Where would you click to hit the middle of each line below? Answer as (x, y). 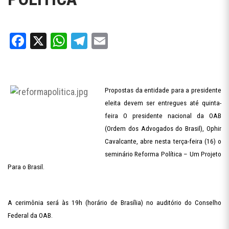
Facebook (56, 41)
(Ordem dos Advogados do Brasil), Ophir (163, 129)
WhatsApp (100, 41)
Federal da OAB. (30, 215)
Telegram (117, 41)
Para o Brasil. (26, 167)
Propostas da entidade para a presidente (163, 90)
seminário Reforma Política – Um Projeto (163, 154)
